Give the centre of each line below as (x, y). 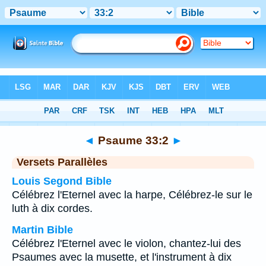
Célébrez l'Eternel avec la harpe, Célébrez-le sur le (132, 195)
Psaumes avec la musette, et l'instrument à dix (122, 257)
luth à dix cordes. (52, 208)
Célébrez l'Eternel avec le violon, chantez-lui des (126, 243)
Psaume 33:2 (133, 140)
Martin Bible (42, 230)
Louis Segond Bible (62, 181)
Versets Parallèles (62, 162)
